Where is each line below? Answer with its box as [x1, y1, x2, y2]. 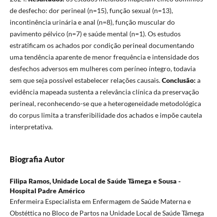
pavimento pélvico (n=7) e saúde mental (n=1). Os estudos [9, 29, 181, 38]
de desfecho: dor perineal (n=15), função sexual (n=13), [9, 6, 173, 15]
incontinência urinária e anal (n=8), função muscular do [9, 17, 175, 26]
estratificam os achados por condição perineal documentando [9, 41, 194, 49]
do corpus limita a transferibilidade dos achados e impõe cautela [9, 110, 202, 119]
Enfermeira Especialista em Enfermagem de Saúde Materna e [9, 197, 191, 205]
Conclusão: [161, 76, 197, 84]
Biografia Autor [9, 154, 65, 164]
